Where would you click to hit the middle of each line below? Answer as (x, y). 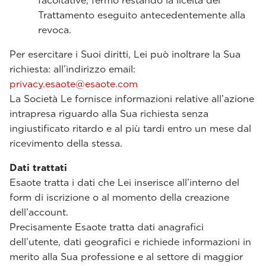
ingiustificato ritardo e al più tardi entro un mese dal (130, 129)
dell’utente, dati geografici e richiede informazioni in (130, 242)
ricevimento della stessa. (66, 143)
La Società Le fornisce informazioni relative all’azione (132, 99)
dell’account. (39, 212)
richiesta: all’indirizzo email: (72, 69)
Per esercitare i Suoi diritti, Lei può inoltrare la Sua (125, 54)
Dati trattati (38, 168)
